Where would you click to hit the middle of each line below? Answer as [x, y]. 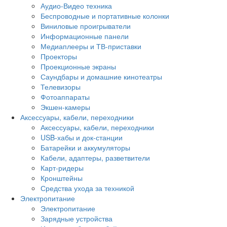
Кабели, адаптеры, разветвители [95, 157]
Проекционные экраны [78, 66]
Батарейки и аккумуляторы [85, 147]
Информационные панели [85, 36]
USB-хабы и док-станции [82, 137]
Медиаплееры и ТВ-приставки [91, 46]
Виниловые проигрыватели [86, 26]
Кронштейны [62, 178]
